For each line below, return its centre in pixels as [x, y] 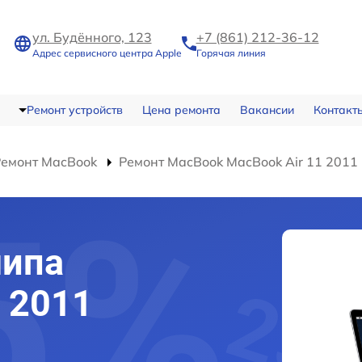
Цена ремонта [181, 110]
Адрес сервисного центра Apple [107, 53]
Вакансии [267, 110]
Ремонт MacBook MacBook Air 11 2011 [238, 162]
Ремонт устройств [74, 110]
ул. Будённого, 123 [92, 37]
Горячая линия [231, 53]
